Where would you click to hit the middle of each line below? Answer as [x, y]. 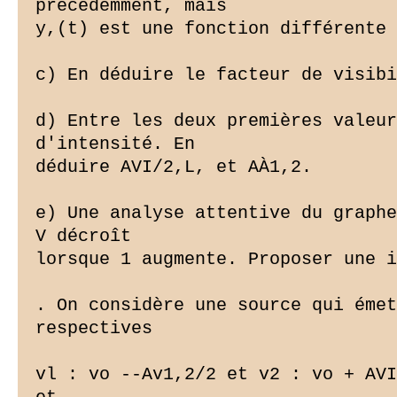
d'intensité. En [115, 144]
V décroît [83, 237]
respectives [94, 329]
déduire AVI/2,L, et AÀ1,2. [174, 167]
